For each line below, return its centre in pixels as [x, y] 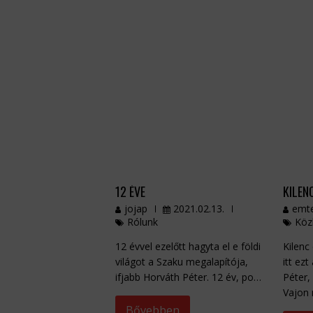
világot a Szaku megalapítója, [181, 262]
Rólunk [142, 222]
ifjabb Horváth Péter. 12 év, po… [188, 277]
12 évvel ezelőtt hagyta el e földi [188, 247]
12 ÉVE [130, 192]
